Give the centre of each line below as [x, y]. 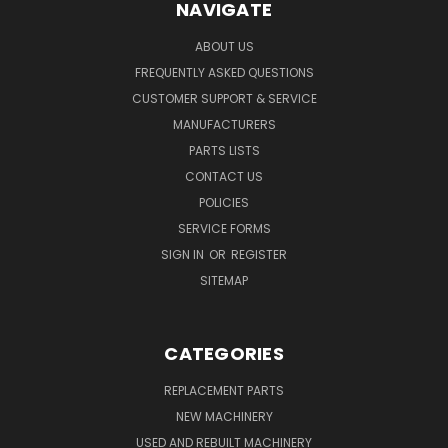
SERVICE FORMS [224, 228]
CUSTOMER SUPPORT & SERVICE [224, 98]
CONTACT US [224, 176]
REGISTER [259, 254]
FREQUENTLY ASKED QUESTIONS [224, 72]
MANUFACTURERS [224, 124]
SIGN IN [184, 254]
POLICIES [224, 202]
